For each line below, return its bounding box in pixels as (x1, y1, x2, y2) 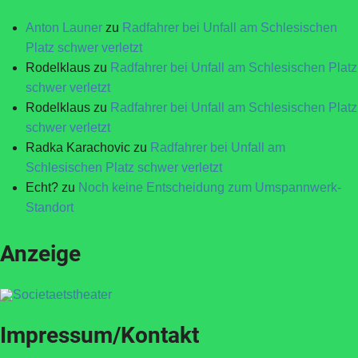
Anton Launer (26, 21, 102, 34)
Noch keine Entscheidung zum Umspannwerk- (78, 181, 341, 194)
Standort (26, 201, 74, 214)
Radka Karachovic (26, 141, 130, 154)
